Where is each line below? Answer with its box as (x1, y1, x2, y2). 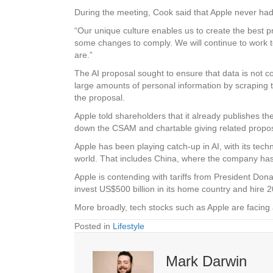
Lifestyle (113, 221, 144, 231)
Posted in (74, 221, 113, 231)
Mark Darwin (166, 253, 247, 269)
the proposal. (74, 93, 125, 102)
